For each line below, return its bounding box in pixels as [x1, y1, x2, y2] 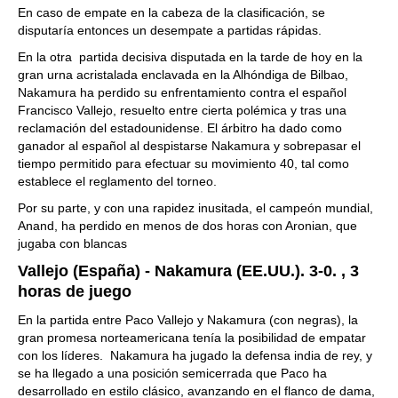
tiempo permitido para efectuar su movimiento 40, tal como [18, 156, 349, 171]
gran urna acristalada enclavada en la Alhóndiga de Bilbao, [18, 68, 348, 82]
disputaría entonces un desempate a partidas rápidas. [18, 23, 322, 37]
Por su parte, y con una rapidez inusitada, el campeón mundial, [18, 201, 373, 215]
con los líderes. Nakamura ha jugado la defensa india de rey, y [18, 348, 372, 362]
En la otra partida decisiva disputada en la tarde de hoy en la [18, 50, 362, 64]
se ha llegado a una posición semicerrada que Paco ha [18, 366, 327, 380]
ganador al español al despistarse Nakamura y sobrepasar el [18, 139, 361, 153]
